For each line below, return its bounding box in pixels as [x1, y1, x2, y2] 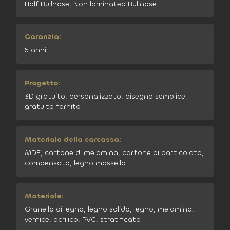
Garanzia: [25, 32, 61, 42]
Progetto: [25, 78, 60, 88]
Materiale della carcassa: [25, 135, 121, 144]
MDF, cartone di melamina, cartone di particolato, [25, 148, 204, 158]
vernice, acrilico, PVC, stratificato [25, 215, 141, 224]
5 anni [25, 45, 46, 55]
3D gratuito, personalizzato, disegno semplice [25, 91, 185, 101]
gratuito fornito [25, 102, 81, 111]
